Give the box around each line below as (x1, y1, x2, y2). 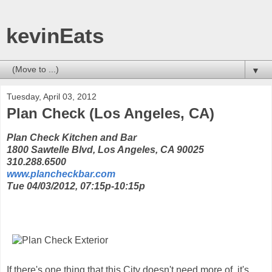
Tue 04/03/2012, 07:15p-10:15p (7, 180, 145, 191)
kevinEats (6, 24, 104, 47)
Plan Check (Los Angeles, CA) (7, 105, 214, 121)
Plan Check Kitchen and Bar (7, 132, 137, 143)
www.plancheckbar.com (7, 168, 115, 179)
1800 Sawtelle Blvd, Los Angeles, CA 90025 (7, 144, 204, 155)
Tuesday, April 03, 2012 (7, 92, 97, 101)
